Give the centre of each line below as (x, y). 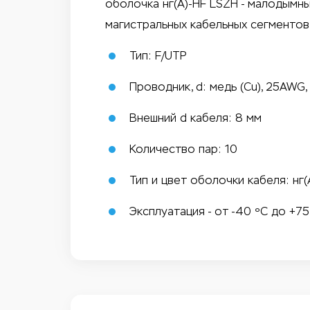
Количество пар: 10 (183, 149)
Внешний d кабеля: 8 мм (195, 118)
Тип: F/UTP (158, 56)
